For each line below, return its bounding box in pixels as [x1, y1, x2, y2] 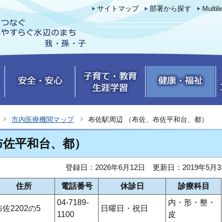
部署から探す [150, 5, 191, 12]
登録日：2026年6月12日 [65, 163, 145, 171]
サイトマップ [97, 5, 139, 12]
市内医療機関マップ [11, 115, 74, 123]
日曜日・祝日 [101, 204, 148, 213]
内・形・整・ [168, 198, 216, 207]
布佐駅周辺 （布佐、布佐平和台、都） [88, 115, 208, 123]
